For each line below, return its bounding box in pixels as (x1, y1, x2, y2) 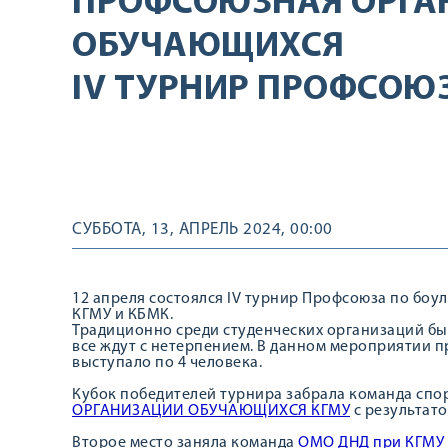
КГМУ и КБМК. (72, 307, 173, 323)
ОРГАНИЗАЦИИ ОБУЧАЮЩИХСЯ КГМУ (72, 403, 350, 419)
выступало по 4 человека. (72, 355, 262, 371)
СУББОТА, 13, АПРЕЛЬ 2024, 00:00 (72, 221, 333, 238)
